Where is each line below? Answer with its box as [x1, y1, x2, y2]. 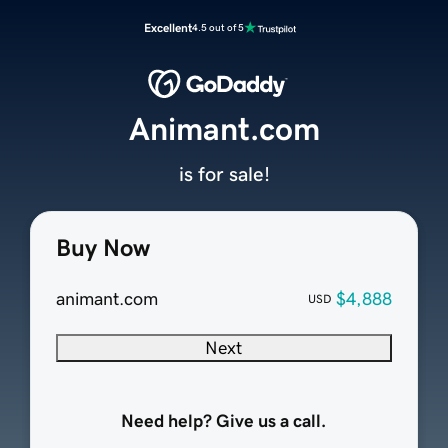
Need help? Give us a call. [121, 412, 327, 431]
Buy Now [55, 236, 150, 261]
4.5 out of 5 [192, 22, 244, 33]
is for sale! [178, 164, 270, 185]
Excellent [144, 22, 192, 34]
